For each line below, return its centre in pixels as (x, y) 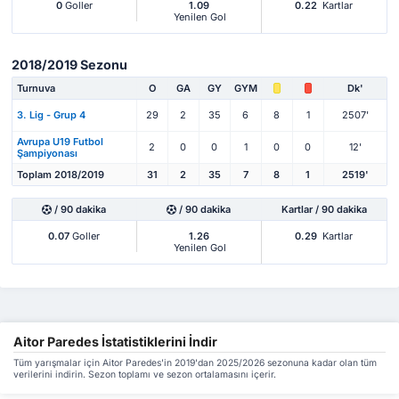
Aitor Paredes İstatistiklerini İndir (115, 341)
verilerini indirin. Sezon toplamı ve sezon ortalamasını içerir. (145, 374)
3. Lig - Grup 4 (51, 115)
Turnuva (36, 89)
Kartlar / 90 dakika (324, 210)
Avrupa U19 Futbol (60, 141)
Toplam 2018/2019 (61, 175)
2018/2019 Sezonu (69, 65)
